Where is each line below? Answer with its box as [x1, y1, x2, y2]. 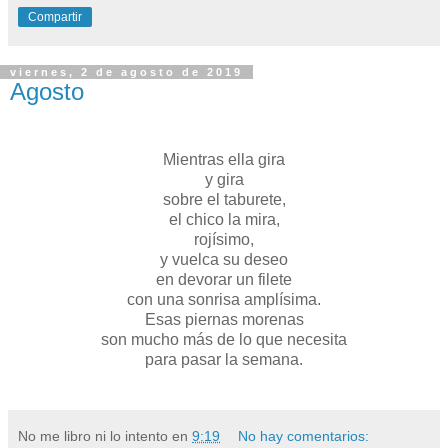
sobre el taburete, [162, 190, 286, 208]
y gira [204, 170, 244, 188]
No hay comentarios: [238, 427, 370, 444]
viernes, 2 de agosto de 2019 [10, 65, 243, 78]
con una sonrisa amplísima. [127, 290, 321, 308]
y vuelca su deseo [160, 250, 288, 268]
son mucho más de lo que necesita [101, 330, 347, 348]
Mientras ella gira [163, 150, 285, 168]
